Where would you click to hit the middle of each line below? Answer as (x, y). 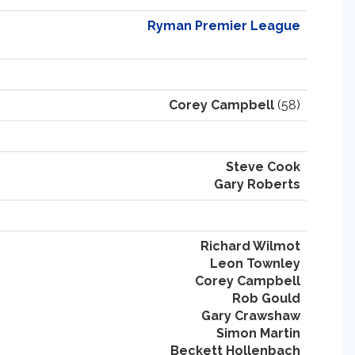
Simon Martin (258, 333)
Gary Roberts (257, 184)
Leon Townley (255, 263)
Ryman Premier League (224, 26)
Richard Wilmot (250, 246)
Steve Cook (263, 167)
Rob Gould (266, 298)
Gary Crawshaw (251, 316)
